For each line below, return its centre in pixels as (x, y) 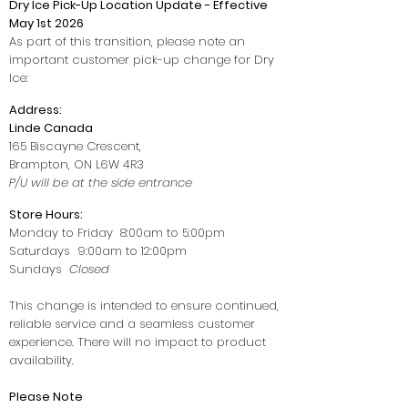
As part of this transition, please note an (127, 41)
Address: (37, 110)
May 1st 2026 (46, 23)
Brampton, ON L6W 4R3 (76, 164)
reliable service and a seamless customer (132, 324)
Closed (89, 269)
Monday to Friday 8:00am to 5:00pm (117, 233)
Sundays (39, 269)
